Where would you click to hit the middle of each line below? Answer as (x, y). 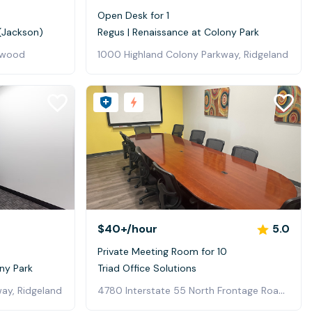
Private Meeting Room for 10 (162, 252)
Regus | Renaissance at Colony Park (178, 32)
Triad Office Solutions (147, 268)
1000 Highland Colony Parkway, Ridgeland (193, 54)
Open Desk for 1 (133, 15)
